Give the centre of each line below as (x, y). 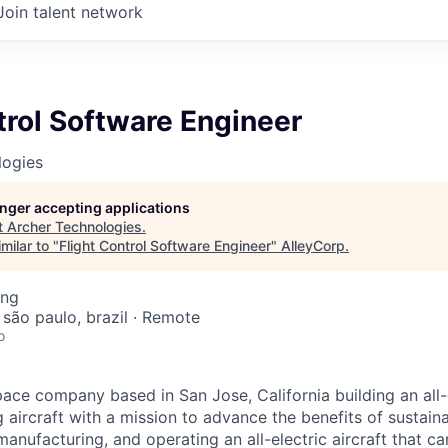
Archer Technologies (74, 226)
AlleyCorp (313, 245)
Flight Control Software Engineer (165, 245)
